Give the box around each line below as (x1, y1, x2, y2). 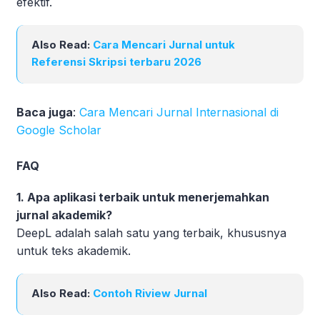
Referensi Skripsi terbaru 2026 (31, 54, 201, 69)
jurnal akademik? (16, 207, 112, 222)
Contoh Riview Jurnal (93, 286, 207, 300)
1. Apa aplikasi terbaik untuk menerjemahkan (16, 189, 269, 204)
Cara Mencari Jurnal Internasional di (79, 104, 279, 119)
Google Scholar (16, 122, 101, 137)
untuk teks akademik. (16, 243, 131, 258)
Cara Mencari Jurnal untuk (93, 37, 235, 51)
